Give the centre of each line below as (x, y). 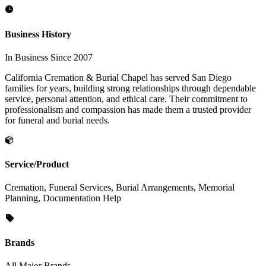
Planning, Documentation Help (63, 198)
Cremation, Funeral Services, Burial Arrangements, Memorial (120, 188)
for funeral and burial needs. (57, 120)
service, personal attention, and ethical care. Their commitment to (126, 99)
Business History (38, 34)
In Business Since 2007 (49, 57)
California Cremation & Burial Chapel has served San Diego (118, 77)
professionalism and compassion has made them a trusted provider (128, 109)
